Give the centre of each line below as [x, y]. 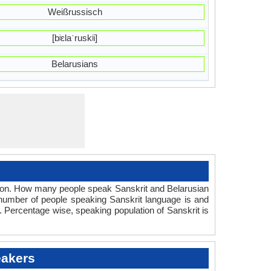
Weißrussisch [75, 12]
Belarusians [75, 64]
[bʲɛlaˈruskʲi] [75, 38]
